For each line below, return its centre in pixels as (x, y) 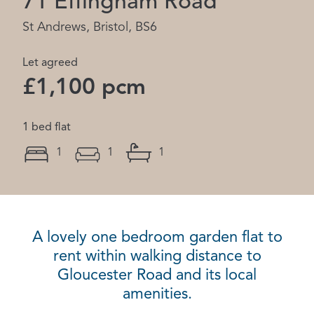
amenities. (157, 294)
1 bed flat (47, 128)
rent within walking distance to (157, 257)
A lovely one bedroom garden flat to (157, 238)
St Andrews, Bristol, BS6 (90, 27)
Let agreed (50, 63)
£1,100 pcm (84, 88)
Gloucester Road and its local (157, 275)
